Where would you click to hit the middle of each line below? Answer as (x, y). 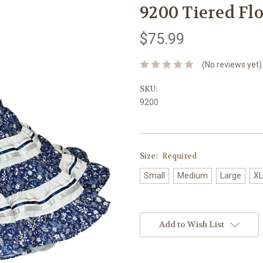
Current (155, 210)
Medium (192, 175)
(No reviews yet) (232, 64)
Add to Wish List (191, 224)
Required (179, 156)
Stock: (151, 221)
